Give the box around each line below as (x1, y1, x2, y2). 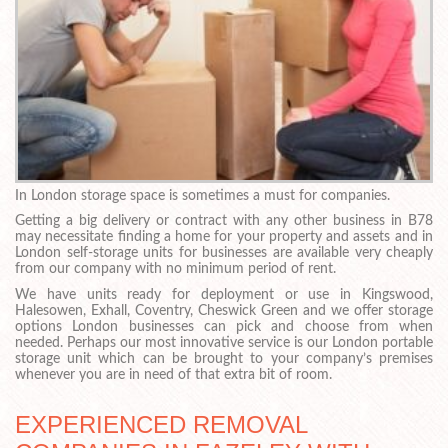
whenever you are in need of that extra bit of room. (15, 368, 332, 383)
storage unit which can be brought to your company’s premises (15, 352, 433, 367)
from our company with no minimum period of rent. (15, 262, 336, 277)
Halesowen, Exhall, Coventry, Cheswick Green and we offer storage (15, 304, 433, 319)
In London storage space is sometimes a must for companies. (15, 188, 390, 203)
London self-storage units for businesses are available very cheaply (15, 246, 433, 261)
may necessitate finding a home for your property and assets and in (15, 230, 433, 245)
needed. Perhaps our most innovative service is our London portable (15, 336, 433, 351)
